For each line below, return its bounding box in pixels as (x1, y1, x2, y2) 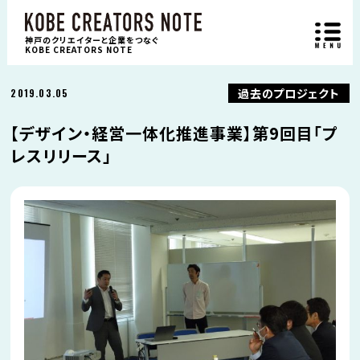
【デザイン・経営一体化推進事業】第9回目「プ (10, 121, 338, 145)
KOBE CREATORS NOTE (24, 43, 133, 55)
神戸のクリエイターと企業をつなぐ (24, 33, 159, 46)
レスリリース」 (10, 144, 112, 167)
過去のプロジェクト (238, 85, 340, 101)
